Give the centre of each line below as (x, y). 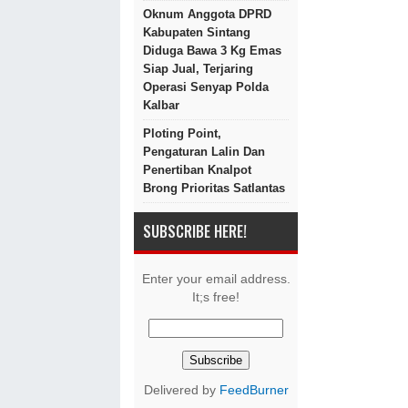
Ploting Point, (182, 133)
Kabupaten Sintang (197, 32)
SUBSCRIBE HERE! (195, 231)
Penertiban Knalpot (197, 170)
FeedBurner (254, 390)
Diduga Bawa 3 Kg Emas (212, 51)
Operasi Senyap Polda (206, 87)
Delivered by (181, 390)
